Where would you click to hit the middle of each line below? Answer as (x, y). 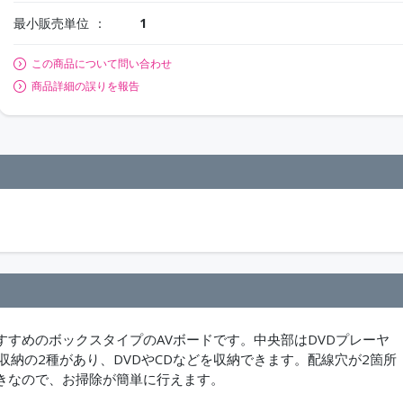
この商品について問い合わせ (101, 63)
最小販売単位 (51, 23)
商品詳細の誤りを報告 (85, 86)
